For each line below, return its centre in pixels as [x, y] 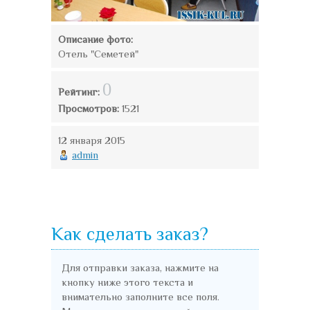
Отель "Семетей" [98, 53]
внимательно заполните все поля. [140, 296]
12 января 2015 [92, 140]
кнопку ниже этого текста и [127, 282]
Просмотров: [90, 108]
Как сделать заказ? [130, 234]
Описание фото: [95, 39]
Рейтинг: [80, 91]
